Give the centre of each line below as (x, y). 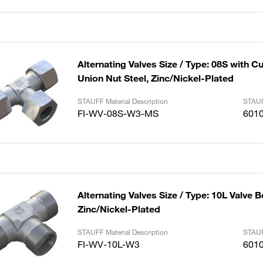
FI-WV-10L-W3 (108, 244)
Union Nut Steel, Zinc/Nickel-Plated (155, 78)
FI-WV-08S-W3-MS (118, 113)
